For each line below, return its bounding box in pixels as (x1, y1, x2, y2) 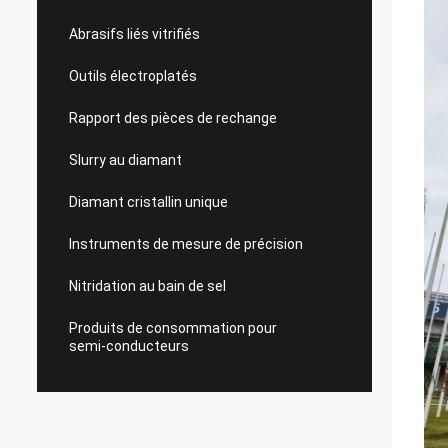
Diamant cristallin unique (69, 194, 228, 210)
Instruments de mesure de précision (69, 236, 303, 252)
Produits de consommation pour (69, 320, 277, 336)
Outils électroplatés (69, 68, 197, 84)
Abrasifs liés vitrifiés (69, 26, 200, 42)
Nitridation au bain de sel (69, 278, 226, 294)
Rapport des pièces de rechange (69, 110, 277, 126)
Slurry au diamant (69, 152, 182, 168)
